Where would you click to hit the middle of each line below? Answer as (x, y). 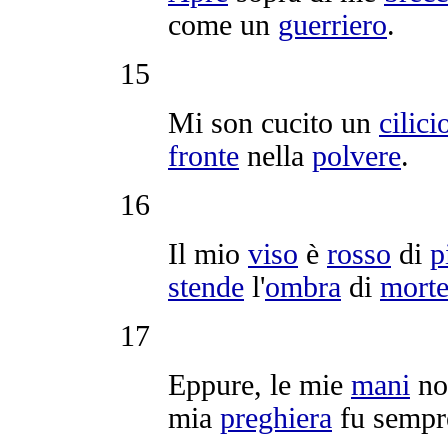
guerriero (332, 24)
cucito (297, 122)
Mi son (214, 122)
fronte (203, 155)
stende (206, 286)
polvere (356, 155)
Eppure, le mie (259, 384)
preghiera (276, 417)
